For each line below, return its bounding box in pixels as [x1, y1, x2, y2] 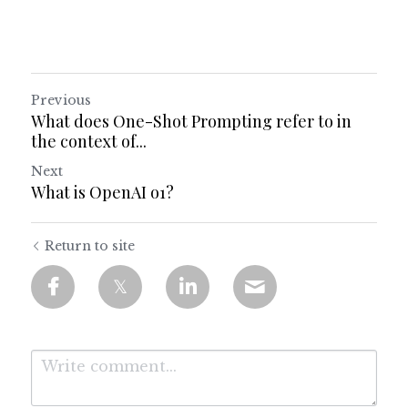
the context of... [31, 130, 147, 152]
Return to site [45, 238, 135, 254]
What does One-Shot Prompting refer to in [31, 110, 352, 132]
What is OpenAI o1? [31, 181, 174, 203]
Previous [31, 92, 91, 108]
